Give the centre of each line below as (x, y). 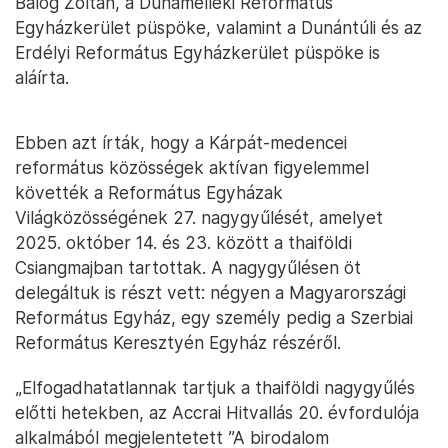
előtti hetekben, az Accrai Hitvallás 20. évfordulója (217, 412)
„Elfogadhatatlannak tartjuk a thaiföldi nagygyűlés (215, 387)
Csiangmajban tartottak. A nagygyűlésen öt (188, 267)
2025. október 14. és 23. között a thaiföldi (183, 242)
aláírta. (42, 77)
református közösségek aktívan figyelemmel (192, 167)
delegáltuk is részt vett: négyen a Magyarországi (210, 292)
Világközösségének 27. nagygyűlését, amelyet (199, 217)
